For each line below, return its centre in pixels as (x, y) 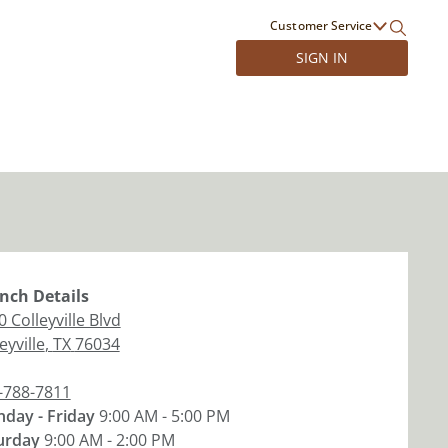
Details (58, 296)
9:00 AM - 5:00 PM (164, 416)
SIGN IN (321, 57)
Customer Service (321, 25)
